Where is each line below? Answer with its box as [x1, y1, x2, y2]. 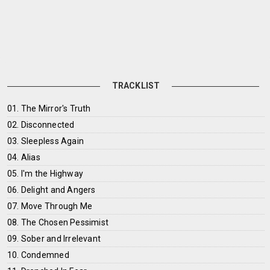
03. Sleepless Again [7, 136, 84, 146]
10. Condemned [7, 250, 69, 260]
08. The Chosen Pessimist [7, 218, 109, 227]
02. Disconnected [7, 120, 75, 130]
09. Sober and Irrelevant [7, 234, 101, 243]
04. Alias [7, 152, 40, 162]
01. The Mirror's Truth [7, 104, 91, 113]
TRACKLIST [111, 81, 160, 90]
